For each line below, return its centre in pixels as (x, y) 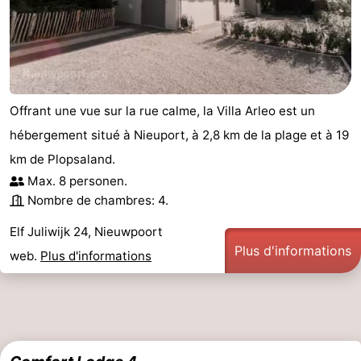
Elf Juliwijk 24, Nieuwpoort (86, 231)
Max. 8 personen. (77, 180)
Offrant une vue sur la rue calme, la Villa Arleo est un (162, 110)
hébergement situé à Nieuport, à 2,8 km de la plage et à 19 (179, 135)
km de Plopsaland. (62, 159)
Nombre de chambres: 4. (98, 200)
